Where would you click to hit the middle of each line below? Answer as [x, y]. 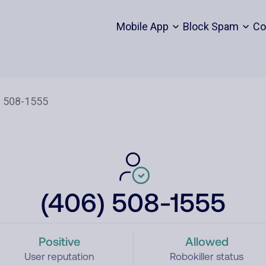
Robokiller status [207, 256]
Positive [59, 241]
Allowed [207, 241]
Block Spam [210, 26]
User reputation [59, 256]
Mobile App [142, 26]
